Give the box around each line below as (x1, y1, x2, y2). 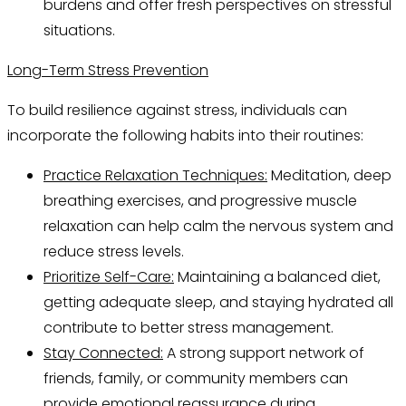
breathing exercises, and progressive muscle (43, 190, 357, 212)
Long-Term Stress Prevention (7, 60, 208, 82)
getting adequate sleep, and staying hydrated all (43, 292, 393, 314)
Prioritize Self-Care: (43, 266, 174, 288)
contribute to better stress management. (43, 317, 333, 339)
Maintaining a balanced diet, (174, 266, 381, 288)
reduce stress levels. (43, 241, 184, 263)
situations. (43, 20, 115, 42)
